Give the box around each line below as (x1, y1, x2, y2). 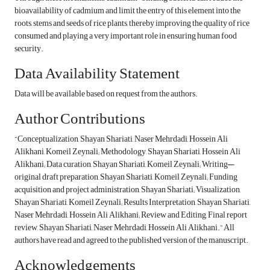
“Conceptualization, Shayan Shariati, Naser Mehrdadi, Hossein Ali (14, 131, 228, 148)
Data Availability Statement (14, 59, 180, 89)
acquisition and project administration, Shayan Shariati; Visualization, (14, 181, 240, 198)
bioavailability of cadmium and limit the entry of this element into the (14, 2, 240, 19)
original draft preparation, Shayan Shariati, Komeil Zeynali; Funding (14, 169, 237, 186)
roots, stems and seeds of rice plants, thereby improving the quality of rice (14, 15, 250, 32)
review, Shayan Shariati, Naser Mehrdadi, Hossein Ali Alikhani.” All (14, 219, 234, 236)
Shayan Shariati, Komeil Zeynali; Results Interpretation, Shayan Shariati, (14, 194, 250, 211)
